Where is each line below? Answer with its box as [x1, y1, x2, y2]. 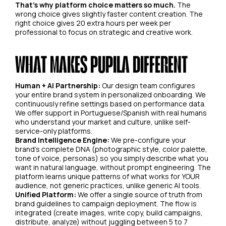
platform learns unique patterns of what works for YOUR [15, 171, 200, 181]
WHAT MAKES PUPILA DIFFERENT [15, 49, 188, 78]
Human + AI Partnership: [15, 80, 100, 90]
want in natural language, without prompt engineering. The [15, 162, 211, 172]
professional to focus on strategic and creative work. [15, 27, 193, 37]
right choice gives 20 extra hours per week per [15, 18, 171, 28]
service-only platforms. [15, 126, 92, 136]
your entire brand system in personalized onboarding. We [15, 89, 206, 99]
